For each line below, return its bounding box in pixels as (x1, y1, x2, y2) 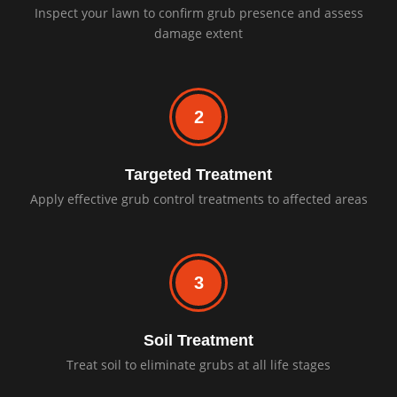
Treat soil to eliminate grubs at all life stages (66, 355, 331, 373)
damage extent (154, 25, 243, 43)
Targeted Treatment (125, 166, 272, 184)
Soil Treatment (144, 331, 253, 349)
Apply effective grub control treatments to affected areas (29, 191, 368, 208)
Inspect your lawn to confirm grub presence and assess (34, 4, 363, 22)
